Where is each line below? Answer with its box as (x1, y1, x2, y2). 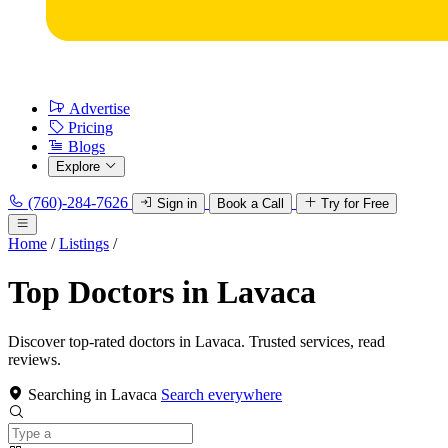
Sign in (157, 196, 197, 211)
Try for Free (321, 196, 389, 211)
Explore (56, 159, 100, 174)
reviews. (8, 350, 61, 368)
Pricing (68, 119, 113, 136)
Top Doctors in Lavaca (8, 274, 316, 311)
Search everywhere (161, 385, 282, 403)
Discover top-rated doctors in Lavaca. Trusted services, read (8, 332, 385, 350)
